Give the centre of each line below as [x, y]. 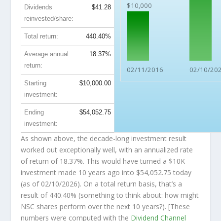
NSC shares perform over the [69, 207]
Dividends [38, 7]
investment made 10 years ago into [79, 173]
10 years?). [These [160, 207]
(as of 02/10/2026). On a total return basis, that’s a [102, 184]
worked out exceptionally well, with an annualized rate [107, 150]
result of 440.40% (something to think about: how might [110, 195]
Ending [34, 112]
